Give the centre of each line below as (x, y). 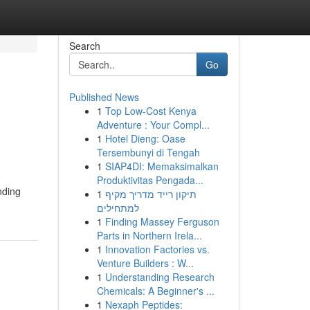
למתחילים (118, 208)
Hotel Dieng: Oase (145, 138)
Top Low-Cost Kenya (151, 111)
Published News (104, 97)
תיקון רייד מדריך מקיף (151, 194)
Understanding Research (159, 277)
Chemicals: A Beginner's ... (155, 291)
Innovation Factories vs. (157, 249)
